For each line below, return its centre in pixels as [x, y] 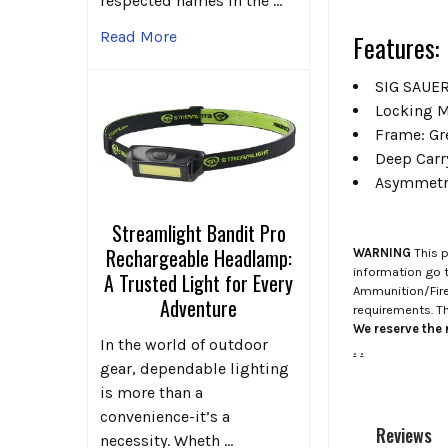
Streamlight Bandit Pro [198, 233]
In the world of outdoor [184, 345]
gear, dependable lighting [194, 369]
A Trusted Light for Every [199, 283]
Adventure [199, 308]
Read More [138, 36]
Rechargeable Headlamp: [198, 258]
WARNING [382, 253]
